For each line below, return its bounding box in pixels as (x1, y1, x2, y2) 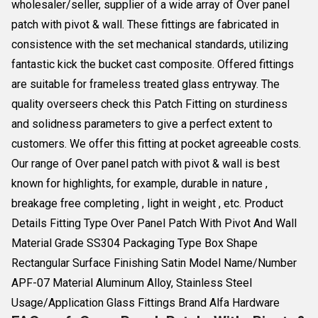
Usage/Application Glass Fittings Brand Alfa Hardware (11, 296, 280, 309)
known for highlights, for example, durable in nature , (11, 177, 268, 190)
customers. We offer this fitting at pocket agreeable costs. (11, 137, 301, 150)
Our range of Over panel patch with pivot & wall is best (11, 157, 280, 170)
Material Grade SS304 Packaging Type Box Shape (11, 236, 258, 250)
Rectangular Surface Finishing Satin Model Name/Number (11, 256, 297, 270)
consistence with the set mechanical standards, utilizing (11, 38, 288, 51)
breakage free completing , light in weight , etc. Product (11, 197, 283, 210)
